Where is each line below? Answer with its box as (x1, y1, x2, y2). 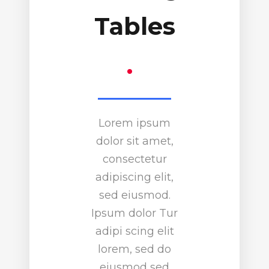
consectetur (102, 152, 167, 166)
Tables (94, 11, 175, 41)
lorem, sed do (98, 242, 171, 256)
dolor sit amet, (95, 134, 174, 148)
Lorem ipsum (98, 116, 171, 130)
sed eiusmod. (98, 188, 171, 202)
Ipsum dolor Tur (91, 206, 178, 220)
